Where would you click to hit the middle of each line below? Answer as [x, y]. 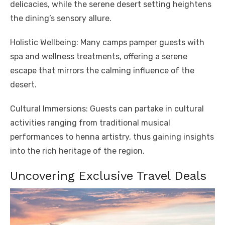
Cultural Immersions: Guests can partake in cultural [107, 108]
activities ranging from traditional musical [90, 123]
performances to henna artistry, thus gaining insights [112, 137]
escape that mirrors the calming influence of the [102, 70]
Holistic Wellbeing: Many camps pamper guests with [107, 42]
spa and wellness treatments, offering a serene [99, 56]
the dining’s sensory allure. [61, 18]
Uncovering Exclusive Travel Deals [108, 176]
